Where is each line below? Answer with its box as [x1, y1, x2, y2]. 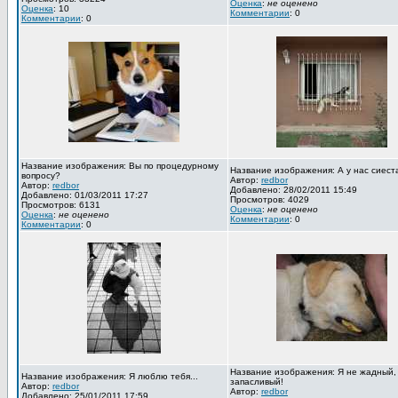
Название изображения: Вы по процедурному [21, 161, 219, 171]
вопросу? [21, 171, 60, 180]
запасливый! [230, 377, 283, 386]
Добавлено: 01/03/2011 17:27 [21, 190, 148, 200]
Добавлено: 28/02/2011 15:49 [230, 185, 357, 195]
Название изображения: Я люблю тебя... [21, 371, 198, 381]
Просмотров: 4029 [230, 195, 309, 204]
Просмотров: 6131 [21, 200, 100, 210]
